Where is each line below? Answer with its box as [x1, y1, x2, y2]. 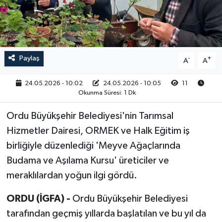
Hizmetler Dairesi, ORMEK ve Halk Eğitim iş [6, 126, 190, 136]
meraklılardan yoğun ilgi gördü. [6, 170, 137, 181]
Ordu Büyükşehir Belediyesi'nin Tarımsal [6, 111, 173, 121]
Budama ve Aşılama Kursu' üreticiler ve [6, 156, 169, 166]
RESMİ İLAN [26, 13, 74, 22]
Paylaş [19, 55, 40, 62]
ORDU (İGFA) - [6, 194, 72, 204]
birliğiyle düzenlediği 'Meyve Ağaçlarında [6, 141, 180, 151]
